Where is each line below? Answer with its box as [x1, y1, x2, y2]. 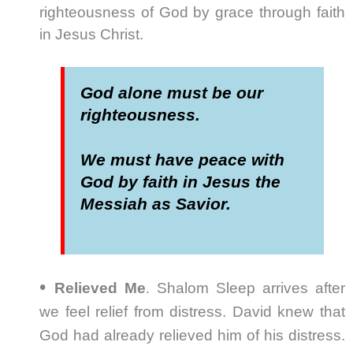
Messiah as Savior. [80, 195, 232, 214]
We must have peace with [80, 150, 285, 170]
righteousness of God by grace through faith [39, 4, 345, 21]
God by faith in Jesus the [80, 173, 281, 192]
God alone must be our [80, 84, 264, 103]
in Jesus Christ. [39, 26, 147, 43]
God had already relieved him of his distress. [39, 327, 345, 344]
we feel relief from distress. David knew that [39, 303, 345, 321]
